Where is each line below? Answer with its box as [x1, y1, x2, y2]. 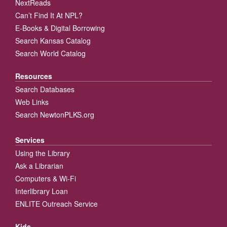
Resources [15, 70, 52, 81]
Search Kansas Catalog [15, 35, 91, 46]
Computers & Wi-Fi [15, 173, 76, 183]
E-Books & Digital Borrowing [15, 22, 105, 33]
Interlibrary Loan [15, 185, 68, 196]
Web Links [15, 96, 49, 107]
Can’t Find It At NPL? [15, 10, 83, 20]
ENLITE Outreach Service [15, 198, 98, 209]
